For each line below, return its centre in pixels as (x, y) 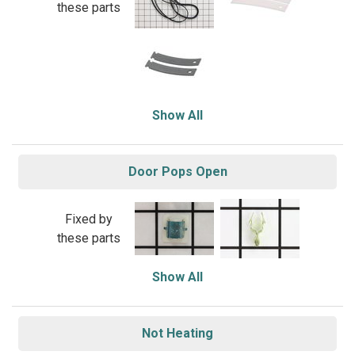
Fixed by (88, 219)
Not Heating (177, 333)
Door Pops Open (177, 172)
